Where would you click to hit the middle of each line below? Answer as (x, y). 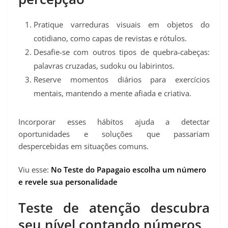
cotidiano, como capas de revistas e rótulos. (110, 38)
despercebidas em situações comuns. (83, 146)
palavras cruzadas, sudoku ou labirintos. (104, 65)
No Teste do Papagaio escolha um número (129, 170)
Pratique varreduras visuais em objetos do (122, 24)
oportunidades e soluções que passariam (114, 134)
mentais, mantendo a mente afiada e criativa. (112, 93)
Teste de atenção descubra (114, 207)
